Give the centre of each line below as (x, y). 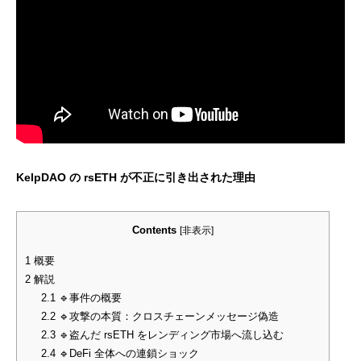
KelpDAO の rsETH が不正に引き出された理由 (136, 177)
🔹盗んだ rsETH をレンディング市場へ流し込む (169, 334)
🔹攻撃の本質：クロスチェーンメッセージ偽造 (167, 316)
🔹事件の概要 (88, 297)
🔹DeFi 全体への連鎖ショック (127, 353)
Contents (154, 230)
